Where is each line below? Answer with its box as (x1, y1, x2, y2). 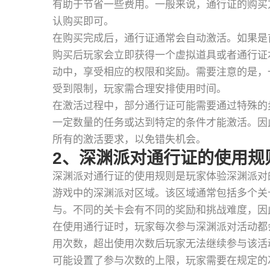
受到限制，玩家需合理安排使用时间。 (52, 83, 227, 95)
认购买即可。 (52, 16, 114, 27)
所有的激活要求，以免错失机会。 (52, 134, 206, 145)
